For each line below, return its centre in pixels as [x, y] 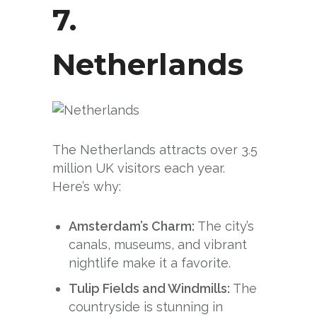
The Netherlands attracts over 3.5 [155, 150]
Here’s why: [87, 187]
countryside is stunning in [146, 307]
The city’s [226, 226]
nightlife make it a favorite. [150, 263]
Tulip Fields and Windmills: [151, 289]
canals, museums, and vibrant [158, 245]
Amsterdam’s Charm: [133, 226]
